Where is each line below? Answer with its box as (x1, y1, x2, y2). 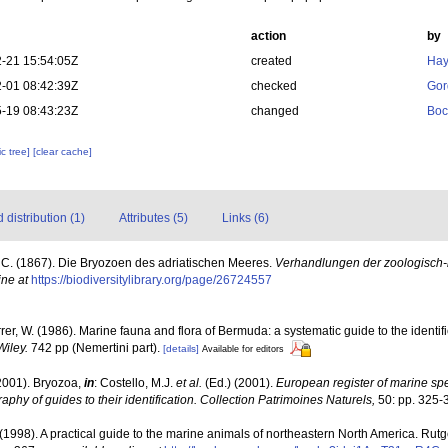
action (250, 29, 286, 43)
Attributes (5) (119, 211, 188, 225)
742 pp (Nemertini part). (28, 341, 160, 355)
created (250, 54, 292, 68)
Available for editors (202, 344, 284, 354)
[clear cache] (33, 146, 93, 157)
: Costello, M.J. (94, 376, 176, 391)
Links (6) (222, 211, 269, 225)
